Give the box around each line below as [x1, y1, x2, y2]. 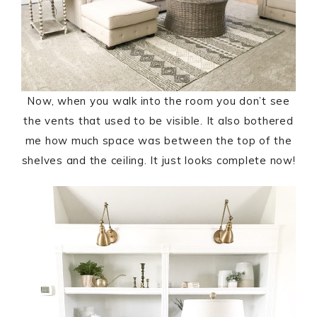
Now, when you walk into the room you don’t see [27, 94, 290, 108]
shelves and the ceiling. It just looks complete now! [21, 154, 296, 168]
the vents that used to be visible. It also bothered [23, 114, 294, 128]
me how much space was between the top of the [25, 134, 292, 148]
